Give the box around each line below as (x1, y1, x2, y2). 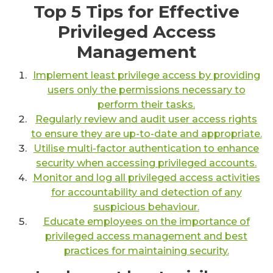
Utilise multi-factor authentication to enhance (34, 143, 259, 155)
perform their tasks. (97, 99, 195, 111)
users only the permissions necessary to (47, 84, 246, 96)
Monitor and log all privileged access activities (32, 172, 260, 184)
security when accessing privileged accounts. (36, 157, 257, 169)
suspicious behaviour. (93, 201, 199, 213)
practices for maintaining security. (63, 245, 229, 257)
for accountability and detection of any (51, 186, 242, 199)
